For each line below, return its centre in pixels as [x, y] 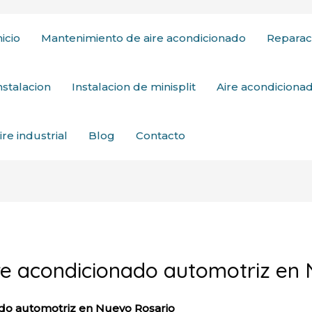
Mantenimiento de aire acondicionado [143, 38]
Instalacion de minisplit [134, 87]
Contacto [161, 135]
